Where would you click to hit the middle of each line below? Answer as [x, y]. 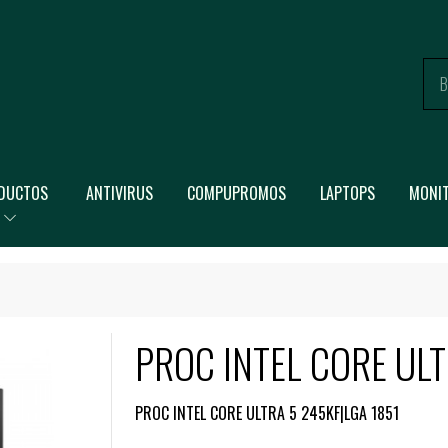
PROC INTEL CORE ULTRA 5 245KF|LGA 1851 [267, 413]
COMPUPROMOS [236, 193]
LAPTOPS [347, 193]
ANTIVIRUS [119, 193]
